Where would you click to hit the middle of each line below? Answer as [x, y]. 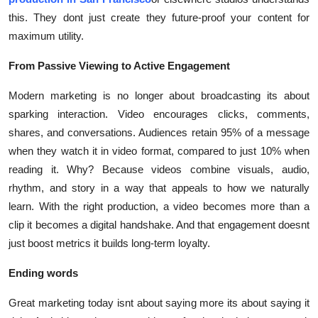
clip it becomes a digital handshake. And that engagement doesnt [159, 225]
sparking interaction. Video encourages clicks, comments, [159, 114]
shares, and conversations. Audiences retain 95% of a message [159, 133]
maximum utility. [46, 36]
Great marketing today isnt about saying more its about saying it [159, 303]
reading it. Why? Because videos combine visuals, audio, [159, 170]
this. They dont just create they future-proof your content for [159, 18]
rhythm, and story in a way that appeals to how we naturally [159, 188]
